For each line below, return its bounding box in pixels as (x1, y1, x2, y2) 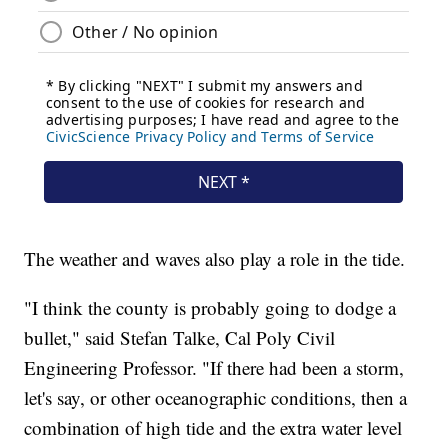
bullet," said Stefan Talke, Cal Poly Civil (24, 324, 336, 350)
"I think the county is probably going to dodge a (24, 294, 397, 320)
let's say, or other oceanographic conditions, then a (24, 384, 408, 410)
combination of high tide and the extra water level (24, 414, 403, 440)
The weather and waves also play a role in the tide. (24, 245, 406, 271)
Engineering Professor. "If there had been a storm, (24, 354, 405, 380)
